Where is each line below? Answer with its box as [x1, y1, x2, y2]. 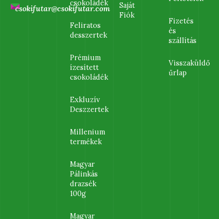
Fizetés [168, 16, 194, 25]
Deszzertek [70, 104, 109, 114]
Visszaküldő [168, 58, 210, 67]
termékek [70, 136, 102, 146]
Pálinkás [70, 169, 98, 178]
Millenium [70, 127, 106, 136]
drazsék [70, 178, 97, 188]
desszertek [70, 30, 108, 40]
